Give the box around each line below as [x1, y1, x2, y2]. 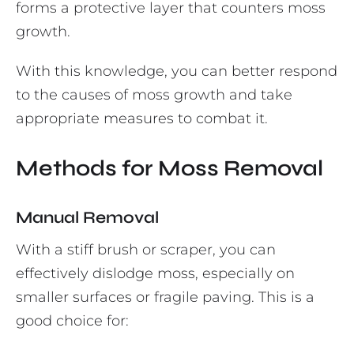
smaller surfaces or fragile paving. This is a [16, 288, 314, 307]
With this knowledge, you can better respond [16, 62, 337, 81]
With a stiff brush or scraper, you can [16, 241, 276, 259]
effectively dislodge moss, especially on [16, 265, 295, 283]
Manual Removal [16, 208, 159, 228]
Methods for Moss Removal [16, 155, 323, 183]
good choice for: [16, 312, 129, 330]
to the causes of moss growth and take [16, 86, 292, 104]
